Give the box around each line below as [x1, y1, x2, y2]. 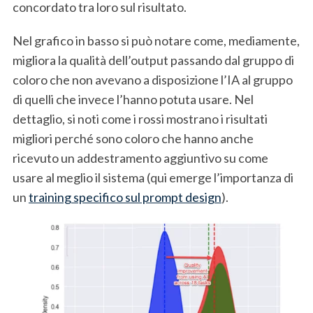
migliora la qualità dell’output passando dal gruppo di [12, 52, 294, 68]
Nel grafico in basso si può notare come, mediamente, [12, 32, 300, 48]
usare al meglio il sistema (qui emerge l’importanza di [12, 169, 293, 185]
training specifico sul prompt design [28, 189, 221, 205]
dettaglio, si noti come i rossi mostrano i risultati [12, 110, 268, 126]
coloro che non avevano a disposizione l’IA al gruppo [12, 71, 293, 87]
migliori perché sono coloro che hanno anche [12, 130, 254, 146]
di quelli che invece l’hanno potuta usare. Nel [12, 91, 254, 107]
